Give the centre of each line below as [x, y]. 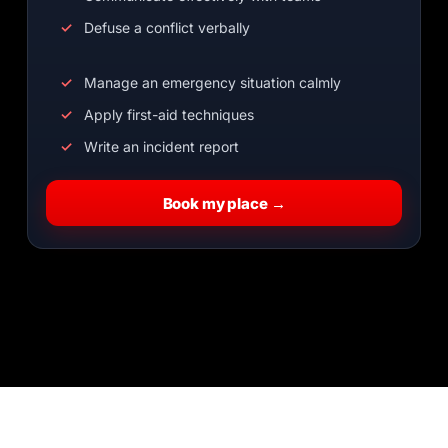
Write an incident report [162, 146]
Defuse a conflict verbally [167, 27]
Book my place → [224, 203]
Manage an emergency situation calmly [213, 82]
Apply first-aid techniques [169, 114]
